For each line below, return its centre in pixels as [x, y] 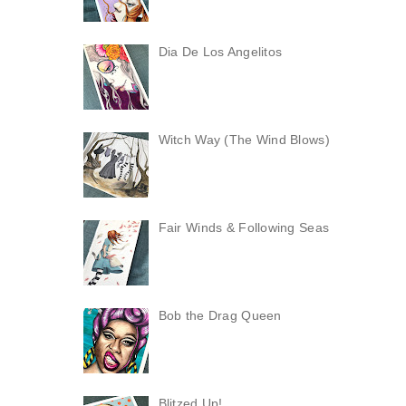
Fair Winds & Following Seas [244, 227]
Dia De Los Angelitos [220, 51]
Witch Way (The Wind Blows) [244, 139]
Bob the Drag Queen [220, 315]
